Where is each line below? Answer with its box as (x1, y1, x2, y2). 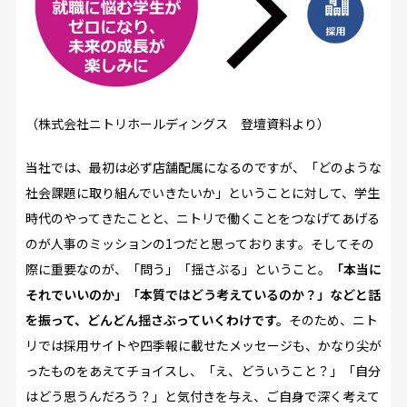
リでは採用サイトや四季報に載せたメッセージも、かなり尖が (25, 336, 382, 355)
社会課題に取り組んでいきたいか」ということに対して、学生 (25, 184, 380, 203)
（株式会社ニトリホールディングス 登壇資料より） (25, 114, 330, 134)
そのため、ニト (288, 311, 378, 330)
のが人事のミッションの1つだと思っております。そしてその (25, 234, 374, 253)
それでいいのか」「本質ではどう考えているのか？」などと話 (25, 285, 381, 304)
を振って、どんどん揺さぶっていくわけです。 (25, 311, 289, 330)
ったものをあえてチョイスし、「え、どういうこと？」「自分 (25, 362, 381, 381)
